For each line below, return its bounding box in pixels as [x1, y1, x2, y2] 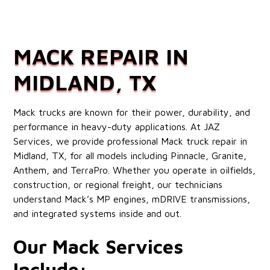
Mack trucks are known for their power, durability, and [13, 106, 251, 118]
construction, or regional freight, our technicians [13, 178, 223, 190]
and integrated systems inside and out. [13, 207, 182, 219]
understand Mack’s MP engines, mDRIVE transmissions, [13, 193, 251, 204]
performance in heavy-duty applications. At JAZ [13, 121, 221, 132]
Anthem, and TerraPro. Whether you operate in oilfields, [13, 164, 256, 175]
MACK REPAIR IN [13, 43, 189, 69]
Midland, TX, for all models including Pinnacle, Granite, [13, 149, 247, 161]
